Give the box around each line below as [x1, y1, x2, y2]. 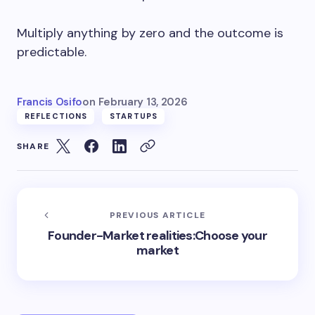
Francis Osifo [17, 95, 83, 109]
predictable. [17, 44, 86, 60]
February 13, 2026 [98, 95, 188, 109]
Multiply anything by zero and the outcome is [17, 25, 283, 41]
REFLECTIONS [25, 111, 88, 121]
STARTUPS [110, 111, 157, 121]
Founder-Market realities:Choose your [47, 227, 268, 244]
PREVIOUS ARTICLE [109, 210, 206, 221]
